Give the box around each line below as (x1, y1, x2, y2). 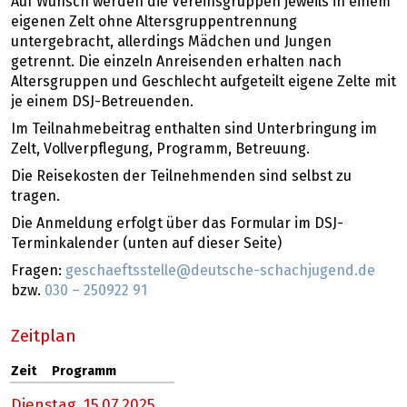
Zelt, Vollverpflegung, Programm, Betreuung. (11, 141, 310, 156)
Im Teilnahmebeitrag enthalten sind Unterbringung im (11, 121, 377, 136)
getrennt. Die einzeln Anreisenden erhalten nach (11, 54, 342, 69)
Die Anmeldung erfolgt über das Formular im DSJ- (11, 215, 343, 231)
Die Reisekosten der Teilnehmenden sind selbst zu (11, 168, 352, 184)
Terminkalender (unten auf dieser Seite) (11, 235, 282, 251)
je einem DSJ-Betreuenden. (11, 94, 194, 109)
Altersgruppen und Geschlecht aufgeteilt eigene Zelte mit (11, 74, 396, 89)
